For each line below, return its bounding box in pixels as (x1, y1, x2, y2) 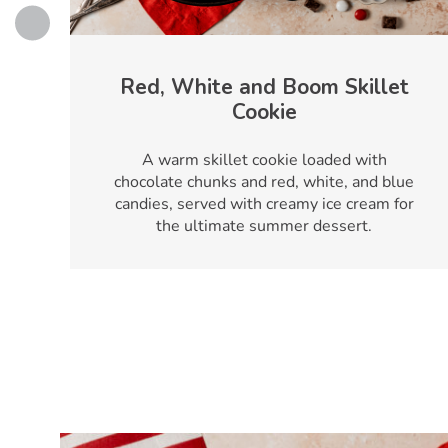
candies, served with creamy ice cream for (114, 192, 414, 215)
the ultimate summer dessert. (156, 214, 372, 237)
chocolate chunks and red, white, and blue (114, 170, 414, 193)
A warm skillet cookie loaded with (141, 148, 387, 171)
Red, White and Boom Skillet (119, 72, 409, 101)
